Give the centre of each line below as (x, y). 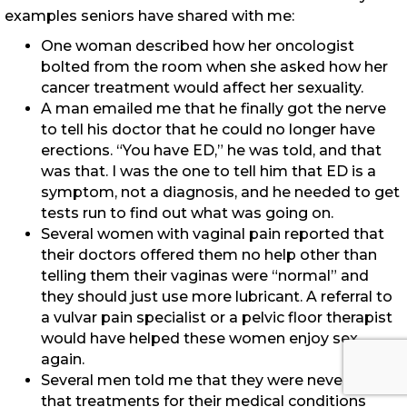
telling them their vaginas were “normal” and (205, 276)
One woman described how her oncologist (198, 46)
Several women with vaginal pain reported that (213, 234)
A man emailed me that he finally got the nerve (213, 109)
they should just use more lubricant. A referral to (217, 297)
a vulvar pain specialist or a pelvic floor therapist (217, 318)
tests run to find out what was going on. (187, 213)
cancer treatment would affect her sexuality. (204, 88)
